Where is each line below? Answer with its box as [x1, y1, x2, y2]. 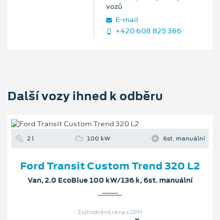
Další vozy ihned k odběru [7, 87, 163, 104]
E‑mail [113, 14, 138, 25]
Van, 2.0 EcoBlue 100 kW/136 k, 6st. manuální [27, 175, 192, 185]
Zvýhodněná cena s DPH [78, 208, 142, 216]
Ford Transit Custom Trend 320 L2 [20, 159, 200, 173]
